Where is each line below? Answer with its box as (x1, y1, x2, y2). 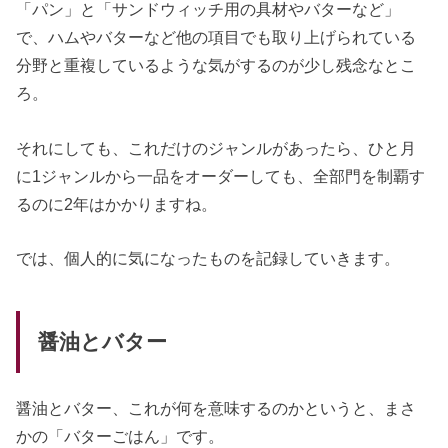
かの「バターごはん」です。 (16, 426, 225, 445)
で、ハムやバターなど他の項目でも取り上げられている (16, 28, 417, 47)
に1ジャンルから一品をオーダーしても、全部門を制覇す (16, 166, 426, 185)
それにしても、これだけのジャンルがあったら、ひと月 (16, 138, 417, 157)
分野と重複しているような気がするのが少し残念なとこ (16, 56, 417, 75)
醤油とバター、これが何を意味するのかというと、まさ (16, 398, 417, 417)
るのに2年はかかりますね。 (16, 194, 218, 213)
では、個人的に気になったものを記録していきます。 (16, 249, 401, 268)
